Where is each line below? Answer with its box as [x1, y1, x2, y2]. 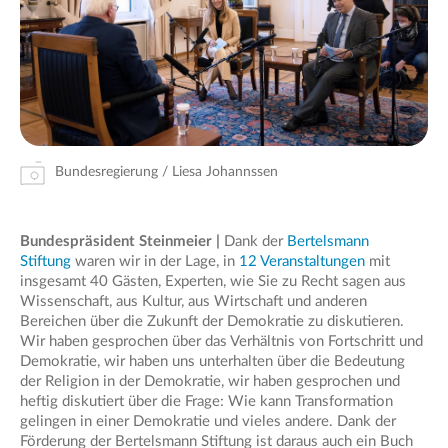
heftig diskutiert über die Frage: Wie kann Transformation [20, 393, 393, 409]
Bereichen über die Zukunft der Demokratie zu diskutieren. [20, 313, 404, 329]
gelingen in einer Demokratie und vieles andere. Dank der [20, 413, 396, 429]
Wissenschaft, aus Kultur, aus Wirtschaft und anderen [20, 293, 367, 309]
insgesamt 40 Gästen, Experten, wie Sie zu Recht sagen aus [20, 273, 406, 289]
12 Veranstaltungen [239, 253, 365, 269]
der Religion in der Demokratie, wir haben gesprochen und [20, 373, 400, 389]
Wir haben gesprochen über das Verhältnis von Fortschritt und [20, 333, 423, 349]
